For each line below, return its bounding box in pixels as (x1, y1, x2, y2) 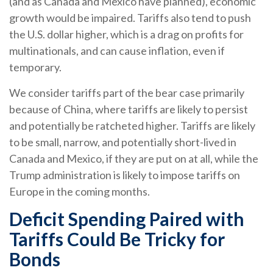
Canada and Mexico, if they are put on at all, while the (9, 152, 258, 166)
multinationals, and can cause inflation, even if (9, 44, 225, 58)
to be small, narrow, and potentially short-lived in (9, 135, 236, 149)
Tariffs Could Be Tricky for (9, 228, 225, 250)
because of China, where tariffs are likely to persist (9, 102, 248, 116)
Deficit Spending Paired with (9, 208, 244, 230)
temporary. (9, 60, 62, 74)
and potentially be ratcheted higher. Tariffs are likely (9, 119, 255, 133)
